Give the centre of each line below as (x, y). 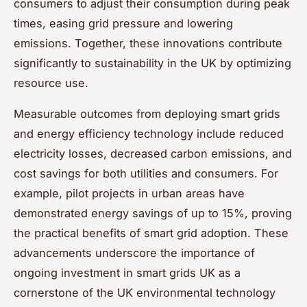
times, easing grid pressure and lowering (123, 23)
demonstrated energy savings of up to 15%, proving (153, 213)
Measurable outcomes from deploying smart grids (147, 113)
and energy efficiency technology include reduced (149, 133)
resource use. (51, 83)
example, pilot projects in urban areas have (129, 193)
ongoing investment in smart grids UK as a (127, 272)
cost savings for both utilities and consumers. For (146, 173)
